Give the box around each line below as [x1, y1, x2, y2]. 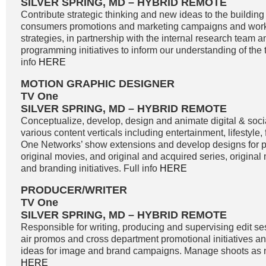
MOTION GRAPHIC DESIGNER [21, 78, 175, 90]
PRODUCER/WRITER [21, 184, 127, 196]
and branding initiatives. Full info [21, 163, 160, 173]
